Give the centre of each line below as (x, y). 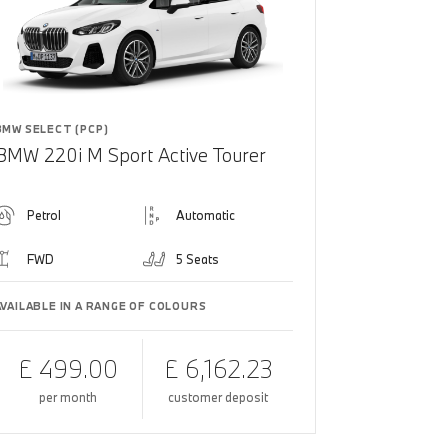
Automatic (206, 214)
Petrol (43, 214)
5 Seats (198, 258)
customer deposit (218, 396)
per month (68, 396)
